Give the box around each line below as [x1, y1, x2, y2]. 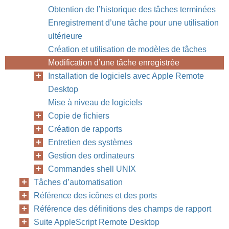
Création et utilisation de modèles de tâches [48, 45, 207, 54]
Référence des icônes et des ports [34, 191, 157, 200]
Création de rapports [48, 125, 122, 133]
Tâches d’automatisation [34, 178, 123, 187]
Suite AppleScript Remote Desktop [34, 218, 159, 226]
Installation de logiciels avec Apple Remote [48, 72, 204, 80]
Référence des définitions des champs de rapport [34, 204, 211, 213]
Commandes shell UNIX [48, 165, 136, 173]
